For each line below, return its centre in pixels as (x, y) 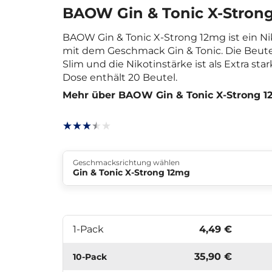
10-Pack (90, 257)
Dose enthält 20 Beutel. (120, 78)
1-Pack (88, 229)
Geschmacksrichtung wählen (126, 162)
